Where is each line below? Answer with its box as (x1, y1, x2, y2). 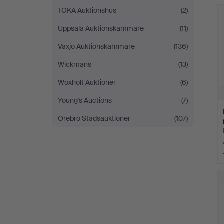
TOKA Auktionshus (58, 6, 116, 15)
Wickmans (58, 60, 91, 69)
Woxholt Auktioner (58, 78, 116, 87)
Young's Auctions (58, 96, 112, 105)
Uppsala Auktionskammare (58, 24, 144, 33)
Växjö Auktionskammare (58, 42, 135, 51)
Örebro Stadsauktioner (58, 114, 130, 123)
